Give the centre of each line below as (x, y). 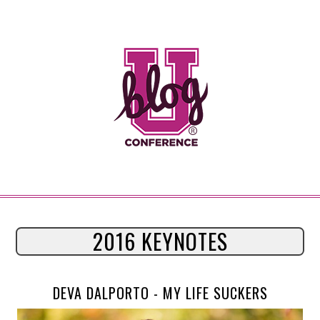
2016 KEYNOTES (160, 241)
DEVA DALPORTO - (107, 293)
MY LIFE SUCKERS (215, 293)
